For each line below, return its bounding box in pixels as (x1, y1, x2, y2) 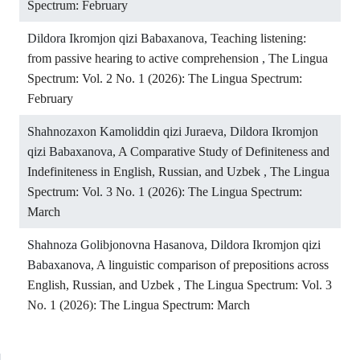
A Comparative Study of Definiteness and (118, 144, 329, 158)
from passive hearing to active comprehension (27, 51, 262, 65)
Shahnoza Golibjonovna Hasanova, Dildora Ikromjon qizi (27, 237, 321, 252)
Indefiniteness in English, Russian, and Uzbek (27, 164, 264, 178)
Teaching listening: (211, 31, 306, 45)
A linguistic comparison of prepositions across (96, 257, 329, 272)
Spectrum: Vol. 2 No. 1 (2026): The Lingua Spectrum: (27, 71, 302, 85)
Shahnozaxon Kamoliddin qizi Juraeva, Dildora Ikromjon (27, 124, 318, 138)
